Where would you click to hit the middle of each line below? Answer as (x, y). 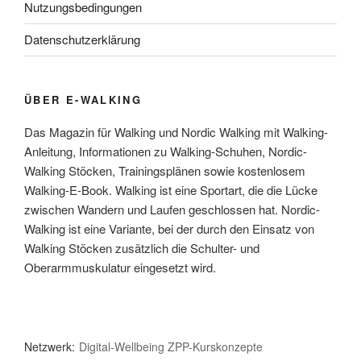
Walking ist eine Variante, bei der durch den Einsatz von (169, 228)
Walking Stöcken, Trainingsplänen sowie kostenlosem (165, 170)
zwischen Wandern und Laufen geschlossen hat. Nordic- (172, 209)
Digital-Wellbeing (122, 346)
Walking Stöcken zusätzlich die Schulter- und (142, 248)
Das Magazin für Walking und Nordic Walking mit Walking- (176, 132)
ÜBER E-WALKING (83, 99)
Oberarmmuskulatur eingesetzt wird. (120, 267)
